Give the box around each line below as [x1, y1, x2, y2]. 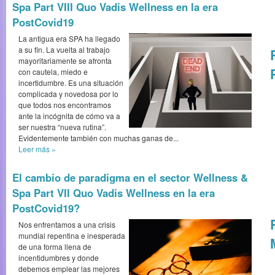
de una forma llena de [18, 241, 91, 252]
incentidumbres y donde [18, 252, 99, 263]
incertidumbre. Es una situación [18, 77, 123, 88]
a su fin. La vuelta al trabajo [18, 44, 110, 55]
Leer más [18, 144, 52, 154]
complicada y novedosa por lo [18, 88, 118, 99]
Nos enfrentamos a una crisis [18, 219, 115, 230]
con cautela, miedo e [18, 66, 88, 77]
